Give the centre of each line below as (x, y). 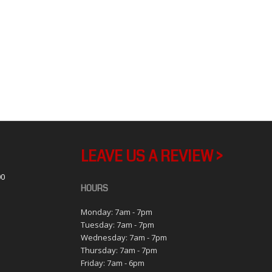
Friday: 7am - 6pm (112, 263)
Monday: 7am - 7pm (116, 212)
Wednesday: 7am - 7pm (124, 237)
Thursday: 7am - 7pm (119, 250)
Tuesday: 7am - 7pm (117, 225)
